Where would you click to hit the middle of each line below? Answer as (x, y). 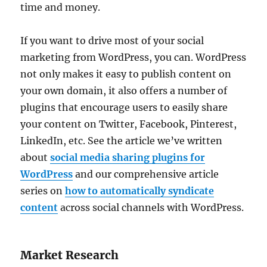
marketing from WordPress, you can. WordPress (133, 57)
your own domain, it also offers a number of (124, 90)
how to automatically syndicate (140, 190)
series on (43, 190)
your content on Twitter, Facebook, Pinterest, (129, 124)
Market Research (70, 255)
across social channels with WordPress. (151, 207)
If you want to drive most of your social (112, 40)
